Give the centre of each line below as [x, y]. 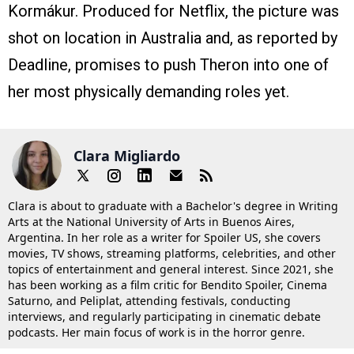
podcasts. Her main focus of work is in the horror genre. [156, 332]
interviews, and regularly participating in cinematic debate [164, 316]
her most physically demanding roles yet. [149, 91]
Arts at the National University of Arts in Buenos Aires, [151, 221]
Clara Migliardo [127, 156]
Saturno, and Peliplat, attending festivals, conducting [149, 300]
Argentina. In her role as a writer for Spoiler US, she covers [164, 237]
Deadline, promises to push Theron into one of [168, 64]
